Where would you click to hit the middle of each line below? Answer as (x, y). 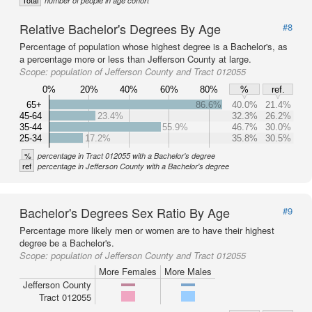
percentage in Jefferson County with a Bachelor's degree (133, 166)
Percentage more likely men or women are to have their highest (147, 230)
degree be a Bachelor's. (67, 243)
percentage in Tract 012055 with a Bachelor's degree (126, 156)
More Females (128, 271)
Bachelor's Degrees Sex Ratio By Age (125, 212)
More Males (188, 271)
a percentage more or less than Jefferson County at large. (135, 59)
